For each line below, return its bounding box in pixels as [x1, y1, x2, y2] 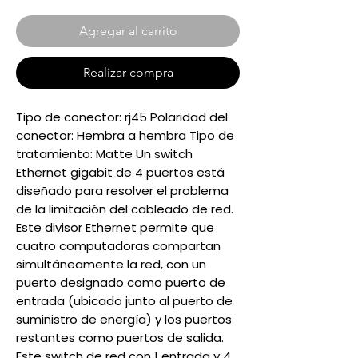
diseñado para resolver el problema [16, 182, 229, 199]
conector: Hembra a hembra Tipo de [16, 127, 234, 144]
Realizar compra [82, 65, 173, 80]
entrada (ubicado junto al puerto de [16, 292, 233, 309]
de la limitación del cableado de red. [16, 201, 233, 217]
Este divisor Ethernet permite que [16, 219, 214, 236]
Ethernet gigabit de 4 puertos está [16, 164, 225, 181]
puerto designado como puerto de [16, 274, 225, 291]
